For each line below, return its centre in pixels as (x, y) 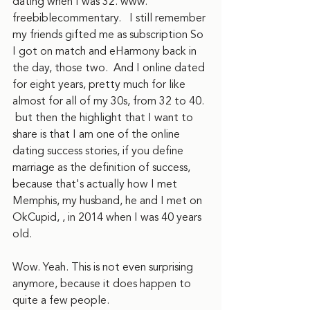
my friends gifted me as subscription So (109, 35)
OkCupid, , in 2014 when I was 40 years (108, 217)
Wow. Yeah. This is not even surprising (104, 267)
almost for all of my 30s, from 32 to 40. (110, 101)
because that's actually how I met (96, 184)
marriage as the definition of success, (103, 167)
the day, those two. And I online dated (110, 68)
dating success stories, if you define (99, 151)
